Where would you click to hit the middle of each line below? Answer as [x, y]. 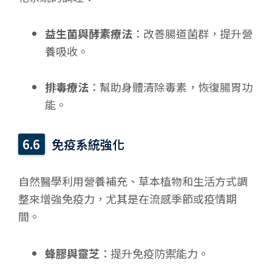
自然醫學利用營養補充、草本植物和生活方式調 [133, 181]
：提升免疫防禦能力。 [154, 253]
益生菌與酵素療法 [88, 33]
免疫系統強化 [88, 144]
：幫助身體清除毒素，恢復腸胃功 [170, 87]
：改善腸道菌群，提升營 [192, 33]
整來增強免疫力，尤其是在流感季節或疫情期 [127, 199]
